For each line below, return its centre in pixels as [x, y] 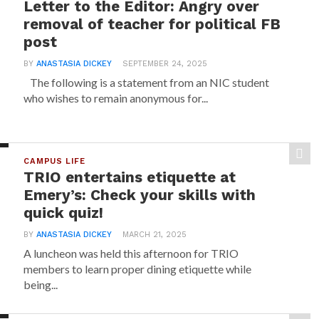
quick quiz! [64, 213]
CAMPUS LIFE [54, 161]
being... [41, 284]
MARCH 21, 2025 [155, 235]
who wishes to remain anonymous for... [116, 98]
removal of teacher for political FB [152, 24]
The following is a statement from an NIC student [147, 82]
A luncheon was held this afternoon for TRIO [131, 253]
